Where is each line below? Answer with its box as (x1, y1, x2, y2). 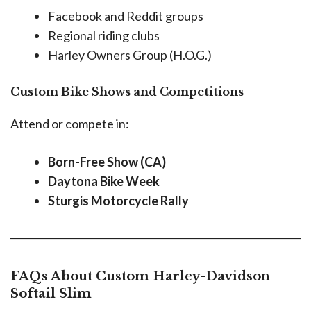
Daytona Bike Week (48, 174, 160, 190)
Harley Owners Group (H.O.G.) (48, 47, 212, 63)
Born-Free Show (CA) (48, 154, 166, 170)
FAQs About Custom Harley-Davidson (10, 269, 270, 285)
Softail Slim (10, 286, 92, 302)
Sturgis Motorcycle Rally (48, 193, 189, 209)
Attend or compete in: (10, 116, 129, 132)
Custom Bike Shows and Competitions (10, 85, 244, 99)
